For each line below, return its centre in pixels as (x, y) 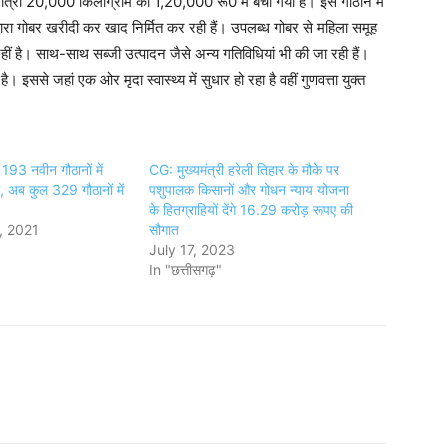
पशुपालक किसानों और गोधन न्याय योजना (249, 189)
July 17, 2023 (192, 249)
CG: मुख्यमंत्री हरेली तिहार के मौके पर (244, 169)
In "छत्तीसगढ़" (186, 269)
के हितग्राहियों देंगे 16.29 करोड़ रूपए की (251, 209)
